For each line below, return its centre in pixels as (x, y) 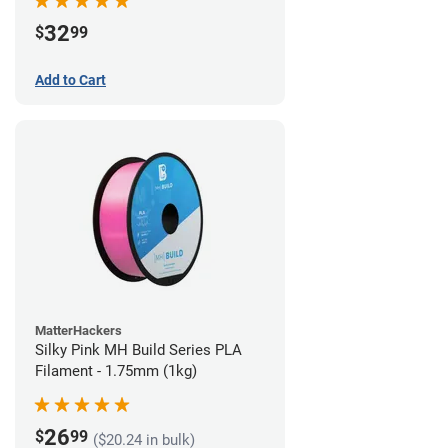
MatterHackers (78, 331)
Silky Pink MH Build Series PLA (138, 350)
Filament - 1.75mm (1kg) (116, 371)
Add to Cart (70, 80)
